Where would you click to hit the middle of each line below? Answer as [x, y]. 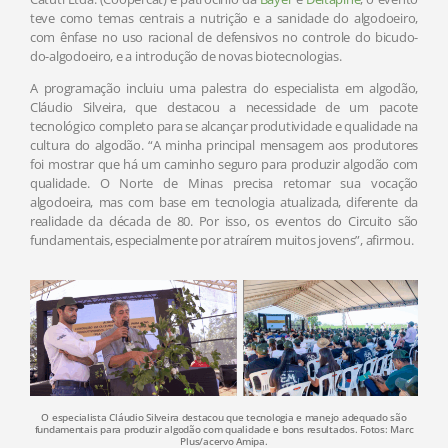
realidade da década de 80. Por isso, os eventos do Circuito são [224, 221]
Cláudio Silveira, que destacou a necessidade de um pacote [224, 107]
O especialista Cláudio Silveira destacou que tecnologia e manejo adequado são [224, 417]
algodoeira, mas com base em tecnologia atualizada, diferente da [224, 202]
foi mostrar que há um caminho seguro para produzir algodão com [224, 164]
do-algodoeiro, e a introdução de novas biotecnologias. [186, 56]
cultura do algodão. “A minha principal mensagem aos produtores [224, 145]
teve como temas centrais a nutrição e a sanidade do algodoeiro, [224, 18]
